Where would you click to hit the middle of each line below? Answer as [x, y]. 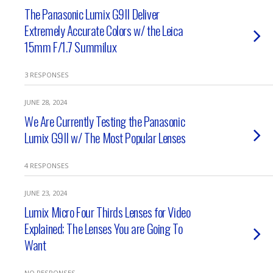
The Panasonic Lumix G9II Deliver [92, 14]
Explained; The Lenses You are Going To [104, 228]
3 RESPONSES [47, 75]
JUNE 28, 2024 [46, 102]
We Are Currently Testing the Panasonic [105, 121]
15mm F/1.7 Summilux [71, 47]
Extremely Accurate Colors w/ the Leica [104, 30]
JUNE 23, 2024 [46, 193]
